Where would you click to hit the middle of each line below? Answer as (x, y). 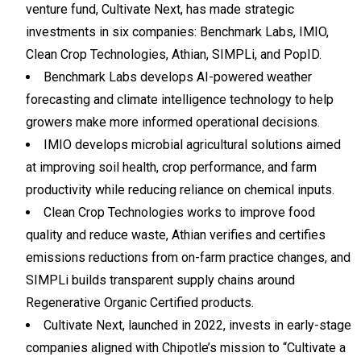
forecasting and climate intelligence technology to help (180, 99)
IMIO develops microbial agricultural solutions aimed (192, 144)
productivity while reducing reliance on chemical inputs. (180, 189)
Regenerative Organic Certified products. (140, 302)
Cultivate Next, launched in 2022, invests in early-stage (197, 325)
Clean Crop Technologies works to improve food (179, 212)
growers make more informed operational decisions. (173, 122)
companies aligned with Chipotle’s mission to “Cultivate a (186, 347)
